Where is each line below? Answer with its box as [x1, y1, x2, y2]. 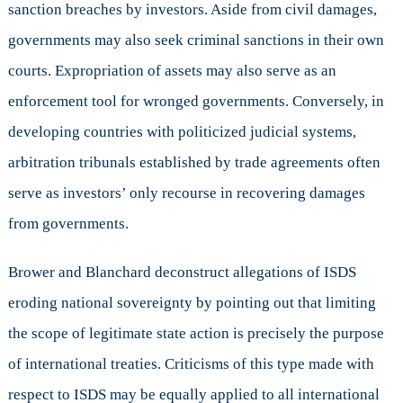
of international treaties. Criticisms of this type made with [7, 355, 374, 373]
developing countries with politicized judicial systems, [7, 123, 356, 141]
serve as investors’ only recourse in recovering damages [7, 184, 365, 202]
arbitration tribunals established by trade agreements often [7, 154, 381, 172]
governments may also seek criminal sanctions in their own [7, 31, 384, 49]
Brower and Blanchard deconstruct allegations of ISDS [7, 264, 356, 282]
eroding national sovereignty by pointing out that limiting [7, 294, 376, 312]
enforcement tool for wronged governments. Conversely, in [7, 93, 384, 111]
